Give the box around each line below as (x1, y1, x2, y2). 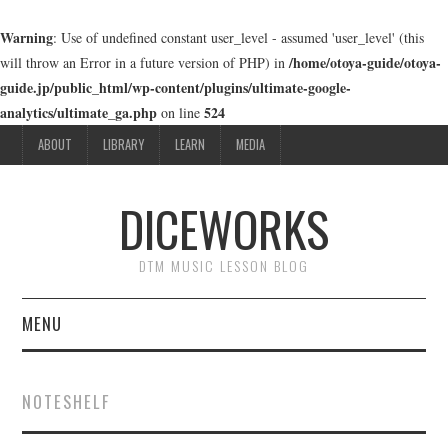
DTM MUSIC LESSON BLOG (139, 255, 309, 276)
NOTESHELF (22, 389, 111, 414)
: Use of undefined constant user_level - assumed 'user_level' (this (53, 28, 424, 47)
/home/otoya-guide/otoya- (289, 52, 441, 73)
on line (157, 103, 204, 122)
